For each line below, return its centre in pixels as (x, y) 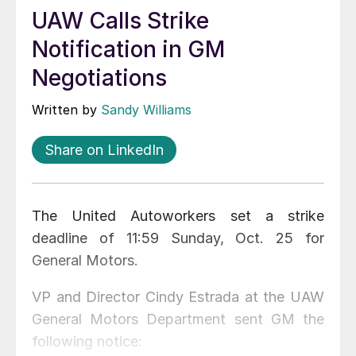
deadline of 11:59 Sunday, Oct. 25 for (178, 238)
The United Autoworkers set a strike (178, 216)
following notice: (87, 342)
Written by (66, 110)
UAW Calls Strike (120, 21)
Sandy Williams (146, 110)
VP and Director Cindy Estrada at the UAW (178, 297)
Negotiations (99, 78)
